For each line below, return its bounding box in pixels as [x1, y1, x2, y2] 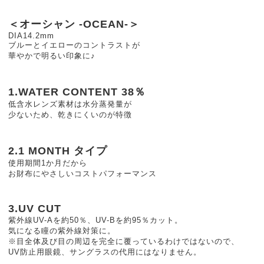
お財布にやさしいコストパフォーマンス [8, 169, 157, 178]
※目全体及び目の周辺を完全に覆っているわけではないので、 [8, 237, 239, 246]
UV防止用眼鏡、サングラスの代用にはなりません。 [8, 247, 202, 256]
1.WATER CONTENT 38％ [8, 86, 146, 98]
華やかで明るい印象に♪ [8, 51, 95, 60]
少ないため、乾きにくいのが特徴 [8, 110, 132, 119]
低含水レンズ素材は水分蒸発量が [8, 100, 132, 108]
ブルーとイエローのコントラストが [8, 41, 140, 49]
